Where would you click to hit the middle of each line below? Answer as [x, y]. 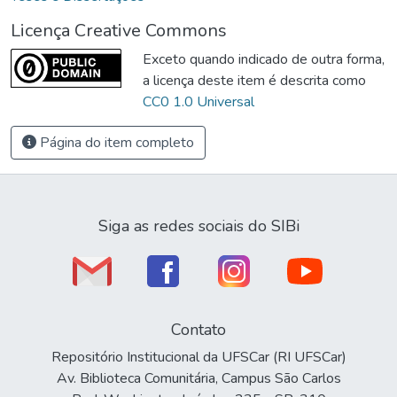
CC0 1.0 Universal [198, 101]
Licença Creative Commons [119, 30]
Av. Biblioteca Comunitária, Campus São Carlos [198, 378]
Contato [198, 330]
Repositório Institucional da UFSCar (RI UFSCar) [198, 357]
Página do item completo [115, 142]
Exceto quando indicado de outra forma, [264, 59]
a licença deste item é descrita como [254, 80]
